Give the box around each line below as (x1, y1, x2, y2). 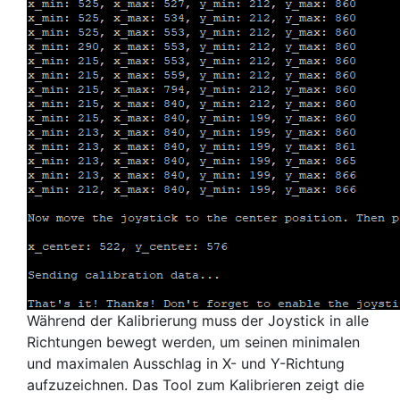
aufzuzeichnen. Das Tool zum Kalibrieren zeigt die (27, 376, 364, 394)
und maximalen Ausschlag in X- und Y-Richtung (27, 354, 345, 372)
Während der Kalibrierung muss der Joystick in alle (27, 312, 369, 329)
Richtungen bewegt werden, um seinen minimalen (27, 333, 360, 351)
